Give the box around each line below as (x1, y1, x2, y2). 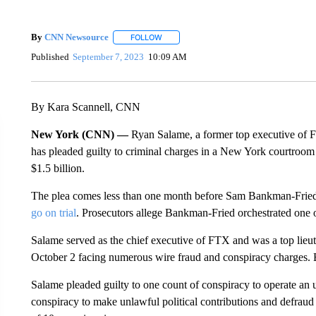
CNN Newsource (44, 32, 109, 42)
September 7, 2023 (73, 51, 145, 63)
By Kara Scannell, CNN (30, 100, 140, 113)
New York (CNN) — (30, 128, 131, 140)
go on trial (30, 206, 76, 219)
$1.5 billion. (30, 162, 85, 174)
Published (30, 51, 69, 63)
